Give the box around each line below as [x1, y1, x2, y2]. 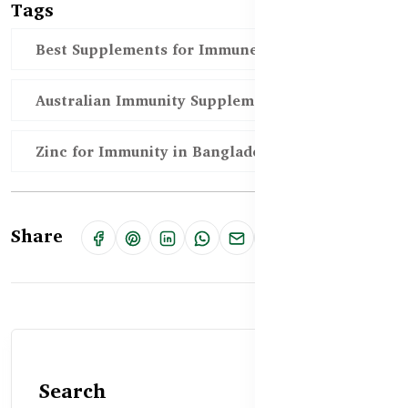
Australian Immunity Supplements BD [36, 88, 311, 113]
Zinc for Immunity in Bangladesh [36, 139, 277, 164]
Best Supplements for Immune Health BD [36, 37, 337, 62]
